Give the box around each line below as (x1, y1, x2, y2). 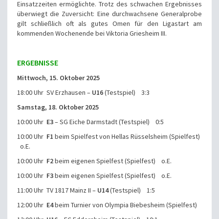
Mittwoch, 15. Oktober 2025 (17, 73, 100, 83)
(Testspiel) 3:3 (103, 88, 150, 97)
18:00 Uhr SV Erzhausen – (17, 88, 92, 97)
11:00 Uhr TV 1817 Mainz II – (17, 186, 97, 195)
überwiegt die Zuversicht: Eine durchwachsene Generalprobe (17, 9, 202, 19)
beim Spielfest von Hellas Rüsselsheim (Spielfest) (53, 132, 201, 141)
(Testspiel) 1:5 (109, 186, 155, 195)
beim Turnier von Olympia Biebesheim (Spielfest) (53, 200, 197, 210)
